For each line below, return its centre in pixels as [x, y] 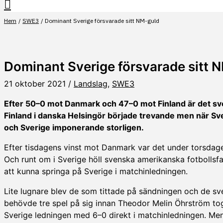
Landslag [91, 83]
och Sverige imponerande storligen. [74, 127]
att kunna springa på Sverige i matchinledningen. [96, 171]
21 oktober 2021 [36, 83]
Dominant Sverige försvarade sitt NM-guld [102, 21]
